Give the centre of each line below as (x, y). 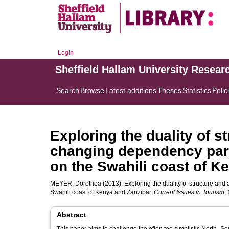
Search (68, 90)
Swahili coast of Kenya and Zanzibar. (102, 192)
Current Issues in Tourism (189, 192)
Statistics (197, 90)
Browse (92, 90)
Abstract (72, 215)
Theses (169, 90)
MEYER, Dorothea (76, 184)
